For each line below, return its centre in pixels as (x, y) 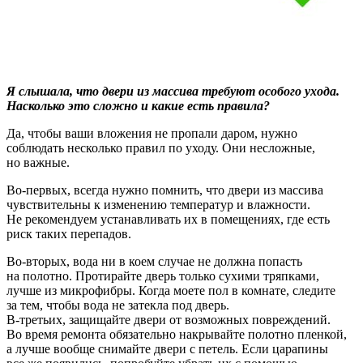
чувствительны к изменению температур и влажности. (158, 204)
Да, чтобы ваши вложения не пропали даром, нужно (152, 133)
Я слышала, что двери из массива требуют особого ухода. (173, 91)
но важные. (38, 162)
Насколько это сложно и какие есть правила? (138, 105)
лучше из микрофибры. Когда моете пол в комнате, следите (171, 290)
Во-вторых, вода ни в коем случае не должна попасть (154, 261)
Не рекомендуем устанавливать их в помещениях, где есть (168, 219)
